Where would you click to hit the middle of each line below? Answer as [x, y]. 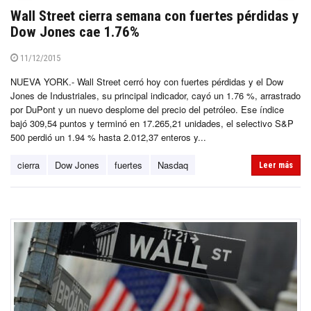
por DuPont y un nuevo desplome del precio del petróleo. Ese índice [147, 110]
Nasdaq [173, 165]
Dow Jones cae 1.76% [75, 32]
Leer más [276, 166]
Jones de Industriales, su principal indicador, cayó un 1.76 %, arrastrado [155, 96]
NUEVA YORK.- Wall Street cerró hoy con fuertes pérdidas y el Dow [147, 82]
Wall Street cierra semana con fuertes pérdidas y [154, 16]
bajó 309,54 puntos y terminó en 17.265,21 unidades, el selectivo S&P [152, 124]
